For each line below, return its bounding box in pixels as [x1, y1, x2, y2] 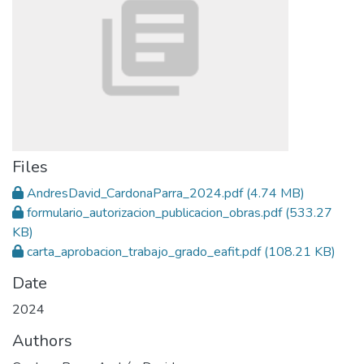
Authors [12, 330, 72, 352]
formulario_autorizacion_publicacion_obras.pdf [27, 204, 282, 222]
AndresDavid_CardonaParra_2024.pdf [27, 184, 243, 202]
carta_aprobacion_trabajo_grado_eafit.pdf [27, 243, 261, 261]
